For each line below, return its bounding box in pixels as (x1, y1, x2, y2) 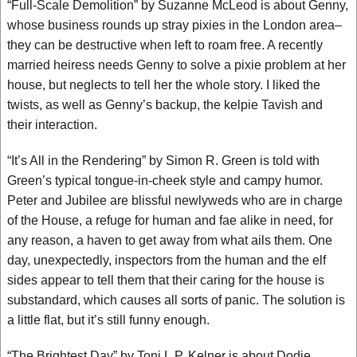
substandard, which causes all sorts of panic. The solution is (7, 293, 345, 307)
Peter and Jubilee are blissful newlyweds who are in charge (7, 194, 343, 207)
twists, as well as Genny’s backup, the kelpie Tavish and (7, 98, 323, 112)
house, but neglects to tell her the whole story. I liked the (7, 78, 320, 92)
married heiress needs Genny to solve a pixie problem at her (7, 58, 346, 72)
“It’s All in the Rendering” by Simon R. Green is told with (7, 154, 320, 167)
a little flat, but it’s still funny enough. (7, 313, 210, 327)
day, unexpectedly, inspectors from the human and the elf (7, 253, 326, 267)
